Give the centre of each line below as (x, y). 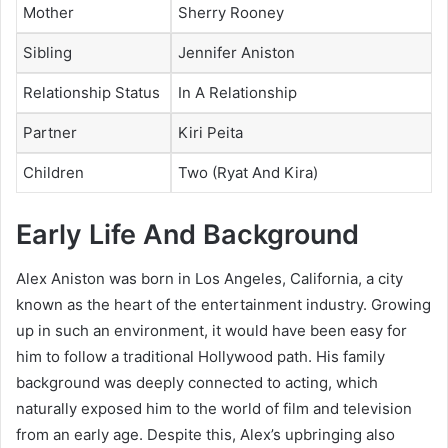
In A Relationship (237, 93)
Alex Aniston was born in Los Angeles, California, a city (209, 279)
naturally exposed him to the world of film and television (214, 409)
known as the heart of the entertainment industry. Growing (223, 305)
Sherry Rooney (231, 13)
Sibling (47, 53)
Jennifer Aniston (236, 53)
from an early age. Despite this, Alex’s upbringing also (205, 435)
